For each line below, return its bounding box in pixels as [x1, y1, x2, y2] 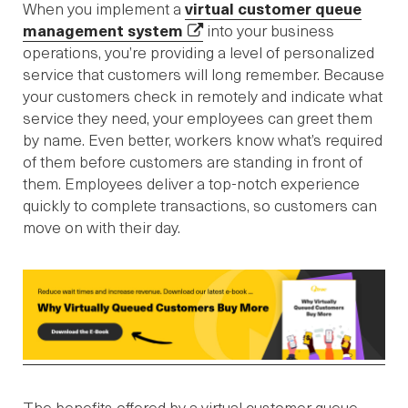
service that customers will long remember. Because [23, 63, 384, 86]
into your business [203, 19, 334, 42]
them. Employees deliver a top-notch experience [23, 172, 360, 195]
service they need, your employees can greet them [23, 107, 372, 129]
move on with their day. [23, 216, 180, 239]
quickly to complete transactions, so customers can [23, 194, 377, 217]
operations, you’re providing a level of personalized [23, 41, 374, 64]
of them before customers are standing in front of [23, 150, 362, 173]
